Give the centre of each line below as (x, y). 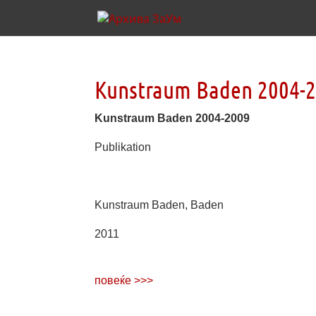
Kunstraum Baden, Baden (159, 205)
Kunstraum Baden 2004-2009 (172, 118)
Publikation (123, 147)
